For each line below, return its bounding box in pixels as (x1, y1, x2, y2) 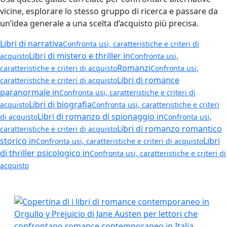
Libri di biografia (29, 99, 92, 110)
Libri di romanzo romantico (117, 123, 222, 134)
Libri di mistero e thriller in (29, 50, 130, 61)
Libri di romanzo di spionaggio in (37, 111, 164, 122)
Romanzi (117, 62, 150, 73)
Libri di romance (117, 74, 179, 86)
